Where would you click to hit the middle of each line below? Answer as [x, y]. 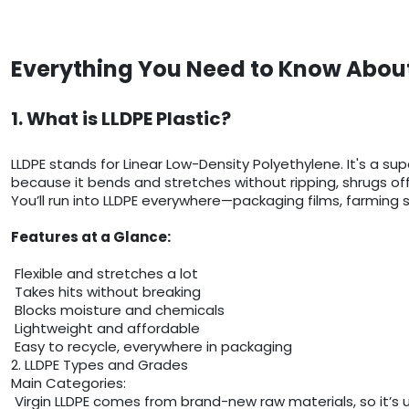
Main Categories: [68, 383]
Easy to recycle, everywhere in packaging [152, 347]
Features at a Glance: [91, 237]
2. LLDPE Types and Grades [100, 365]
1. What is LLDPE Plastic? [121, 119]
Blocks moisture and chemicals [118, 310]
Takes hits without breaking [106, 292]
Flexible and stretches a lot [105, 274]
